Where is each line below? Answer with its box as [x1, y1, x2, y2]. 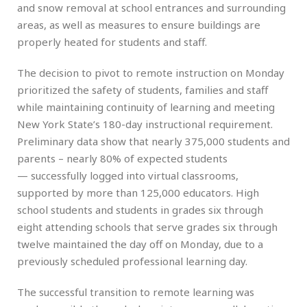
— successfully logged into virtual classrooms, [17, 168, 238, 182]
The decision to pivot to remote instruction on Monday [17, 65, 284, 79]
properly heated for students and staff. [17, 34, 212, 49]
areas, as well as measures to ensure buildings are [17, 17, 260, 32]
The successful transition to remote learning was [17, 284, 254, 299]
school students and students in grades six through [17, 202, 263, 217]
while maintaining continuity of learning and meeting [17, 99, 275, 114]
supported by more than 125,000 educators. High [17, 185, 259, 199]
